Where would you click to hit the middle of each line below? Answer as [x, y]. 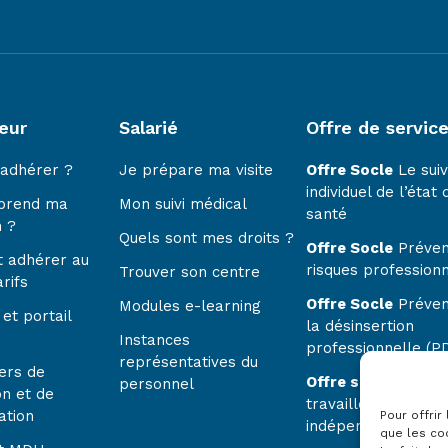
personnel [156, 384]
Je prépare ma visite [195, 170]
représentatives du [188, 362]
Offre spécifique [367, 382]
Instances [154, 340]
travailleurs [347, 404]
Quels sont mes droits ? [206, 238]
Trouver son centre [189, 272]
